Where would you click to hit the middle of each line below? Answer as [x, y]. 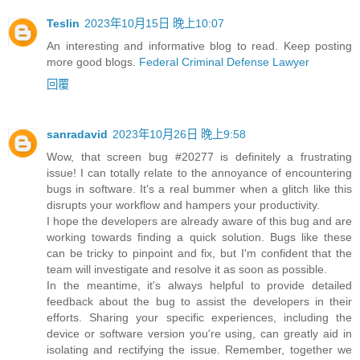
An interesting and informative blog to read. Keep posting [199, 45]
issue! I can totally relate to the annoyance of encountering [199, 172]
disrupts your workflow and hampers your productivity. [183, 205]
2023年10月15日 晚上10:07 [154, 23]
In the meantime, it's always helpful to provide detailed [199, 285]
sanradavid [77, 134]
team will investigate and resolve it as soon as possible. [187, 269]
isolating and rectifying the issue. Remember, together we [199, 349]
